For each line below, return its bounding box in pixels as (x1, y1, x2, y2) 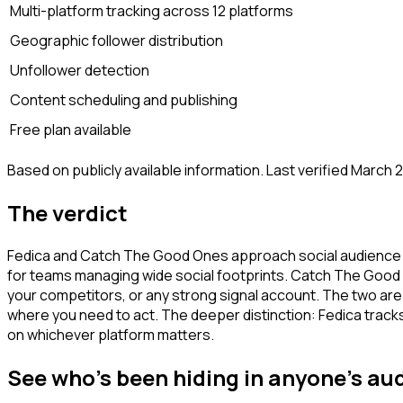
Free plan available (10, 119, 131, 139)
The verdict (7, 197, 128, 228)
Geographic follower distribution (10, 30, 223, 50)
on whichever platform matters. (7, 324, 214, 345)
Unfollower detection (10, 59, 149, 80)
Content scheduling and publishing (10, 89, 237, 110)
